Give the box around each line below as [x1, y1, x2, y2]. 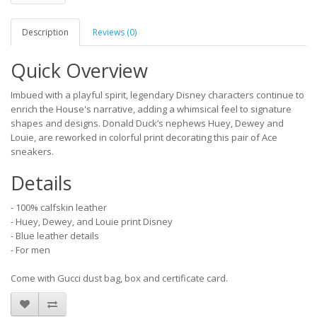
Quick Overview [11, 57, 148, 83]
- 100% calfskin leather [11, 201, 107, 214]
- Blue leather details [11, 229, 99, 242]
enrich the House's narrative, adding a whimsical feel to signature [11, 103, 292, 115]
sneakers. [11, 145, 54, 158]
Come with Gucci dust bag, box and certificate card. [11, 272, 228, 284]
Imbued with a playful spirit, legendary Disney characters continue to [11, 88, 304, 101]
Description [22, 26, 69, 38]
